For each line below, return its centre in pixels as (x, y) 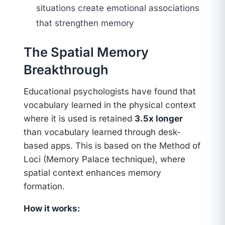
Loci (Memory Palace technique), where (104, 159)
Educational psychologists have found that (109, 91)
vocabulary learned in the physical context (109, 105)
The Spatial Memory (86, 52)
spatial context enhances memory (92, 173)
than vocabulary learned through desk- (102, 132)
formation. (44, 186)
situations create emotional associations (118, 8)
